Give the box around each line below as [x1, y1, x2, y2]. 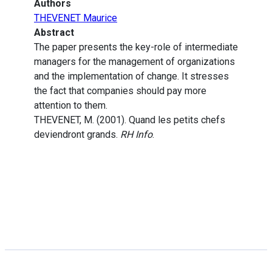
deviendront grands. [34, 129, 120, 141]
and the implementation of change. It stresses [34, 70, 229, 83]
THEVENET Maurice [34, 12, 117, 24]
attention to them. [34, 100, 107, 112]
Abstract [34, 27, 74, 39]
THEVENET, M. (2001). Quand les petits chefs [34, 114, 225, 126]
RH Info [120, 129, 152, 141]
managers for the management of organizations [34, 56, 235, 68]
